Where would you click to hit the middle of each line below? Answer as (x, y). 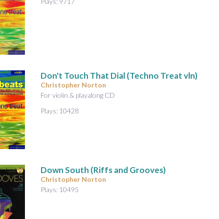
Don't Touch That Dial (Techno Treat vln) (119, 76)
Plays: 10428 (60, 111)
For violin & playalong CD (78, 95)
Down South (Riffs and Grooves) (103, 170)
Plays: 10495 (60, 189)
